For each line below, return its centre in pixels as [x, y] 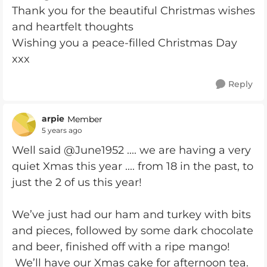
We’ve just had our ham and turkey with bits [131, 214]
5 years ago [62, 131]
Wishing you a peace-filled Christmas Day [125, 43]
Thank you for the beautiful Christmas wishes [133, 10]
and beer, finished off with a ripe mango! [121, 246]
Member [85, 119]
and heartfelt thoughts [73, 27]
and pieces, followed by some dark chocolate [133, 230]
